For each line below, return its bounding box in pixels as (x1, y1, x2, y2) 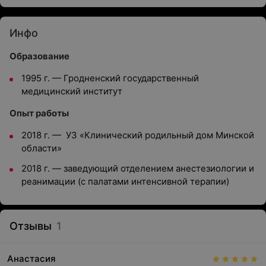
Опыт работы (9, 107, 69, 119)
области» (21, 142, 62, 154)
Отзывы (9, 220, 52, 232)
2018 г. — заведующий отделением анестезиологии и (21, 163, 254, 174)
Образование (9, 50, 69, 62)
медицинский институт (21, 85, 125, 97)
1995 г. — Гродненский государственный (21, 72, 199, 84)
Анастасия (7, 253, 56, 264)
